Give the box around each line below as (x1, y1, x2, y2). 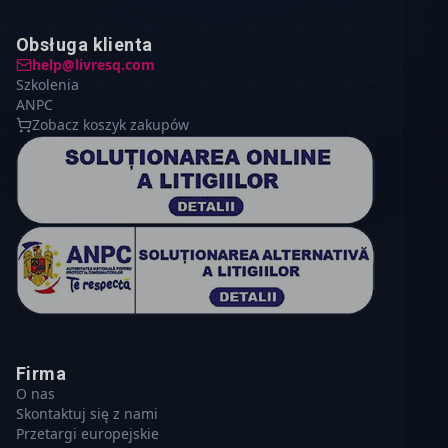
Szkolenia (16, 74, 79, 94)
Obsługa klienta (16, 33, 153, 55)
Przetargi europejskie (16, 423, 159, 443)
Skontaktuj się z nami (16, 403, 158, 423)
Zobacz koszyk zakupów (32, 114, 189, 134)
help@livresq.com (32, 54, 155, 74)
